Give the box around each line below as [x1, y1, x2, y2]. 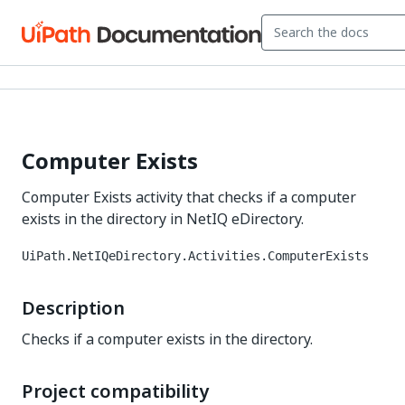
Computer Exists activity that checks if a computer [22, 186, 356, 208]
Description [22, 295, 125, 322]
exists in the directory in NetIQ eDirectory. [22, 208, 304, 230]
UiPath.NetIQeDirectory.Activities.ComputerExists [22, 249, 369, 263]
